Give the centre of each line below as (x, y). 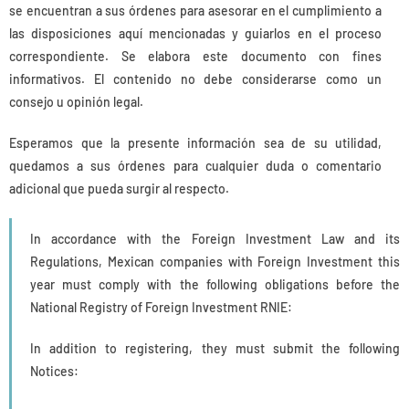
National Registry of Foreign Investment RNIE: (161, 307)
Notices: (54, 371)
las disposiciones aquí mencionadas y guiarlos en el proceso (195, 33)
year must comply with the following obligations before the (215, 284)
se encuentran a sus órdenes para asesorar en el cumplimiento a (195, 10)
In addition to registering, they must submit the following (215, 348)
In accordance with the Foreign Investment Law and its (215, 238)
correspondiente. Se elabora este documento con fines (195, 56)
